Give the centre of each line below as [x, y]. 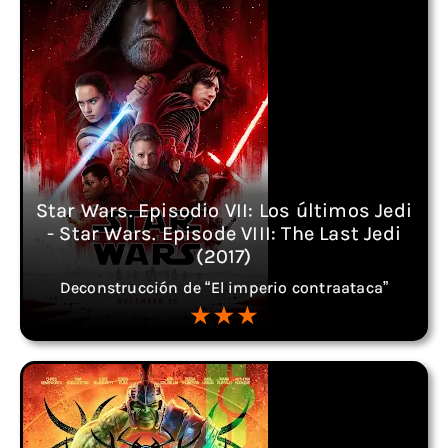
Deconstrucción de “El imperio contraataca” [224, 287]
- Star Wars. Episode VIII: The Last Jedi [223, 233]
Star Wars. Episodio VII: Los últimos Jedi [224, 210]
